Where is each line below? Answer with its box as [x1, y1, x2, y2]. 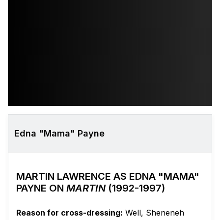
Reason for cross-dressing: [16, 208, 123, 218]
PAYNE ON [16, 182, 66, 194]
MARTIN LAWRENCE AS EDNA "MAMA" [16, 170, 199, 183]
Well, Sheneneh [123, 208, 184, 218]
